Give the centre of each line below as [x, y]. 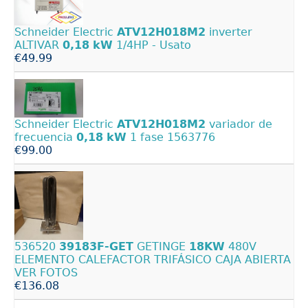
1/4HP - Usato [152, 45]
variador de [239, 124]
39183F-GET [96, 247]
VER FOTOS [46, 273]
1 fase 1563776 [171, 137]
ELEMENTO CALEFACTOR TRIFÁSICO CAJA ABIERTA [153, 260]
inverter [229, 32]
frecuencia [45, 137]
